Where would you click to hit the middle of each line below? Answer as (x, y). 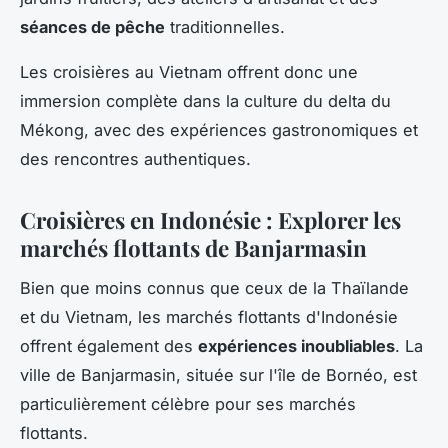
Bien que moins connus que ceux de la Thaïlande (214, 288)
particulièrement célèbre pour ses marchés (188, 404)
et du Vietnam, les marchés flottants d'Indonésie (209, 317)
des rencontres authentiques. (135, 158)
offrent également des (109, 346)
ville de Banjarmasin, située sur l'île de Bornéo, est (218, 375)
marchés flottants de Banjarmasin (193, 247)
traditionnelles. (225, 26)
